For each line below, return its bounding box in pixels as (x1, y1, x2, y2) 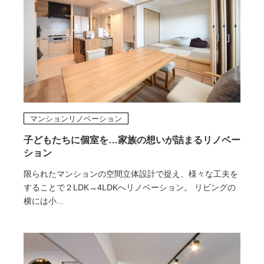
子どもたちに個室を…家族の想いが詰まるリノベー (23, 135, 240, 146)
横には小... (23, 196, 64, 206)
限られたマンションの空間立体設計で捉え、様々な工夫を (23, 169, 238, 179)
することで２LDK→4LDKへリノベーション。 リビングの (23, 183, 236, 193)
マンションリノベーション (29, 114, 122, 124)
